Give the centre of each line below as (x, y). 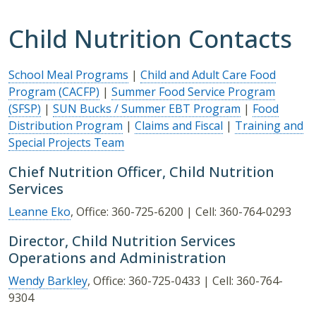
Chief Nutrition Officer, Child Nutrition (141, 172)
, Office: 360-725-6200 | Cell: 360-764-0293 (181, 212)
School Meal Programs (68, 75)
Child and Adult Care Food (208, 75)
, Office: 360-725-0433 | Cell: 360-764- (185, 281)
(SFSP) (25, 109)
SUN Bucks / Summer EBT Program (147, 109)
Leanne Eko (39, 212)
